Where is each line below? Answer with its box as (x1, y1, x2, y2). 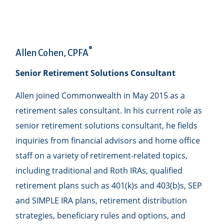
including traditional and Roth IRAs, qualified (15, 164, 183, 176)
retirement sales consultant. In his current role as (15, 104, 202, 116)
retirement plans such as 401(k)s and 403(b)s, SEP (15, 179, 202, 191)
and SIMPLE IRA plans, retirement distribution (15, 194, 187, 206)
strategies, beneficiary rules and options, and (15, 209, 186, 221)
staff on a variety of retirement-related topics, (15, 149, 188, 161)
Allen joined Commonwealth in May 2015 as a (15, 89, 185, 101)
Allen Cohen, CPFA (15, 47, 89, 58)
